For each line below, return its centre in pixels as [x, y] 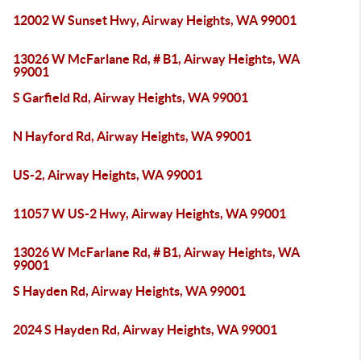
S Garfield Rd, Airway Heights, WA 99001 [131, 98]
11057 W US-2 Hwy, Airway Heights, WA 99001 [149, 214]
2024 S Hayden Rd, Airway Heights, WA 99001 [145, 330]
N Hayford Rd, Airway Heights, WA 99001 [132, 136]
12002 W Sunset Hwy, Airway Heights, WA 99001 [155, 20]
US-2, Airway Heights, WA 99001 [108, 175]
